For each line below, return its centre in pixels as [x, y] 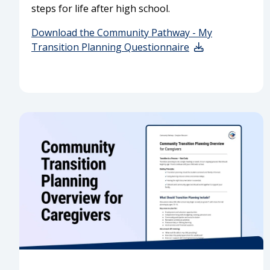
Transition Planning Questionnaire [110, 47]
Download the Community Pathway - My [122, 32]
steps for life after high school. [101, 8]
